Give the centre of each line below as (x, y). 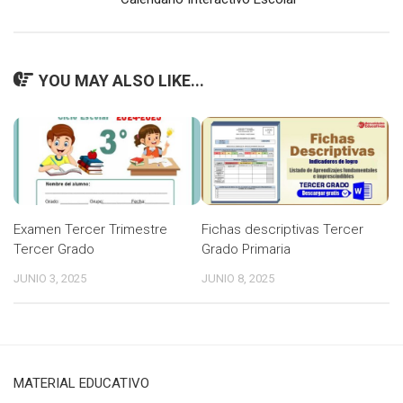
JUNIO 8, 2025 (238, 279)
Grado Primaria (246, 250)
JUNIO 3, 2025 (50, 279)
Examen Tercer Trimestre (90, 230)
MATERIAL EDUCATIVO (81, 384)
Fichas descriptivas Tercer (282, 230)
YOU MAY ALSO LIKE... (121, 81)
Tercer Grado (54, 250)
